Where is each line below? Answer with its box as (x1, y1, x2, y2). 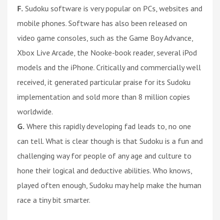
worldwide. (17, 106, 53, 116)
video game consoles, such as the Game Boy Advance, (17, 32, 193, 43)
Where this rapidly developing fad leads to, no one (25, 121, 191, 131)
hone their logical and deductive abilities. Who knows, (17, 165, 192, 175)
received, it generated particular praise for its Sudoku (17, 77, 191, 87)
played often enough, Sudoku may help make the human (17, 180, 201, 190)
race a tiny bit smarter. (17, 194, 90, 205)
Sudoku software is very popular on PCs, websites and (23, 3, 202, 13)
